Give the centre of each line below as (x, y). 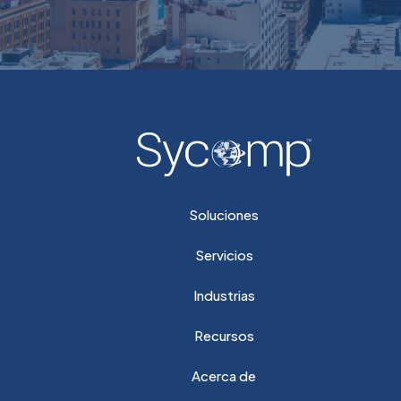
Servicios (224, 255)
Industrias (224, 295)
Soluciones (224, 214)
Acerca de (224, 375)
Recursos (224, 335)
